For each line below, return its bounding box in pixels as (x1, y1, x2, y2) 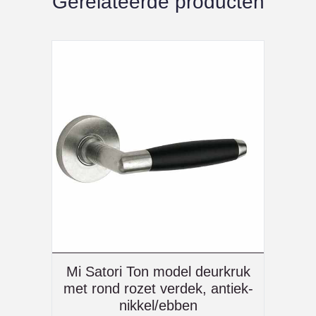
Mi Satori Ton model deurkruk (66, 263, 250, 279)
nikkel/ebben (119, 297, 197, 313)
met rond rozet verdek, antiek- (63, 280, 253, 296)
